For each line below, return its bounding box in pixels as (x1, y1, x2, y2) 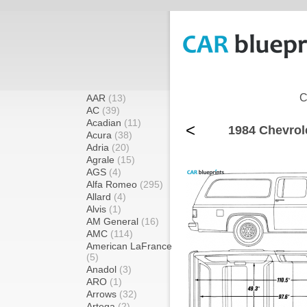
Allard (86, 191, 114, 202)
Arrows (86, 288, 119, 299)
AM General (86, 216, 141, 227)
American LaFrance (86, 241, 172, 251)
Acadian (86, 117, 124, 128)
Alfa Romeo (86, 179, 140, 190)
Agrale (86, 154, 117, 165)
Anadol (86, 264, 119, 275)
